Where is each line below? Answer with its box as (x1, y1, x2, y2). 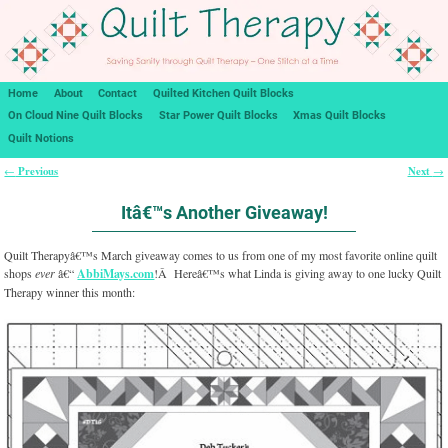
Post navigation (4, 173, 109, 198)
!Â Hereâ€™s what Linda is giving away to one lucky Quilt (154, 265, 442, 282)
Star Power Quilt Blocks (158, 109, 278, 123)
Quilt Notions (7, 131, 74, 145)
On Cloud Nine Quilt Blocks (7, 109, 143, 123)
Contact (98, 86, 138, 100)
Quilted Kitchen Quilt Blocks (153, 86, 295, 100)
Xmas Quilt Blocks (293, 109, 387, 123)
